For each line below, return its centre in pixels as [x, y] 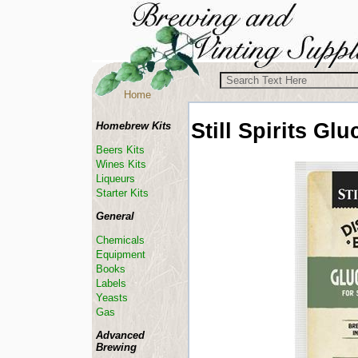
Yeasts [112, 298]
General [115, 216]
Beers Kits [120, 150]
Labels [111, 283]
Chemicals [120, 240]
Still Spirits [249, 131]
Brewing [116, 347]
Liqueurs [115, 179]
